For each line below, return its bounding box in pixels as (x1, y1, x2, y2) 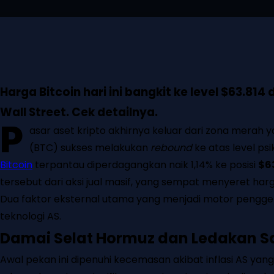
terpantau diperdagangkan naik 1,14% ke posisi (32, 158, 258, 172)
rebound (150, 141, 192, 155)
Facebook (24, 46, 56, 56)
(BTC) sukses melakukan (29, 141, 150, 155)
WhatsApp (226, 46, 258, 56)
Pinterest (157, 46, 187, 56)
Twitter (95, 46, 119, 56)
